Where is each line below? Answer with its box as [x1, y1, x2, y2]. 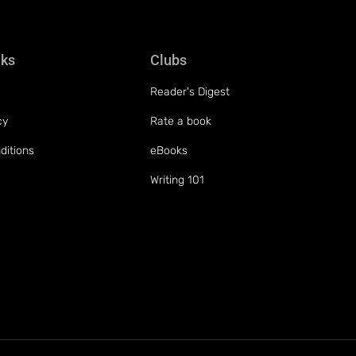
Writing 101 [150, 172, 205, 187]
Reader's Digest [150, 84, 230, 99]
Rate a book [150, 114, 212, 128]
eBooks [150, 143, 188, 157]
